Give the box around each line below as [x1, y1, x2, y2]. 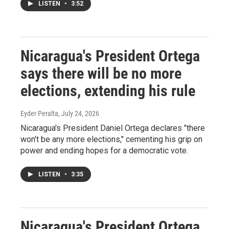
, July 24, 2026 [58, 109, 99, 118]
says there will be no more [20, 64, 181, 82]
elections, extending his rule [20, 82, 195, 100]
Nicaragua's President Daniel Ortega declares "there [20, 123, 205, 133]
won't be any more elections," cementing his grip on [20, 134, 202, 144]
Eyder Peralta [20, 109, 58, 118]
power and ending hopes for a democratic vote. [20, 146, 188, 155]
